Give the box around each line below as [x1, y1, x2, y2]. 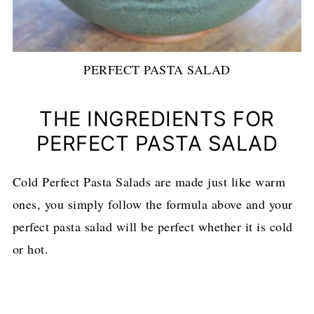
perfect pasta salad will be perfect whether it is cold [12, 218, 293, 235]
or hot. [12, 240, 49, 258]
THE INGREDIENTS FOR [39, 107, 275, 132]
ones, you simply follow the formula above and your [12, 196, 293, 213]
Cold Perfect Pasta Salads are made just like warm [12, 173, 286, 191]
